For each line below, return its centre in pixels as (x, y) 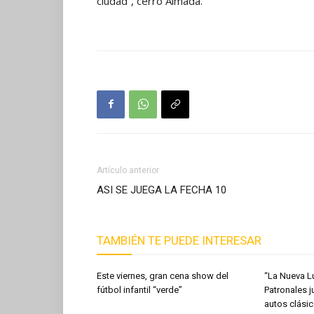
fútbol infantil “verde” (139, 289)
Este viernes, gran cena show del (163, 275)
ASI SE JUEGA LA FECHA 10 (162, 190)
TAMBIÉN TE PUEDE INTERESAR (179, 240)
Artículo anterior (128, 170)
